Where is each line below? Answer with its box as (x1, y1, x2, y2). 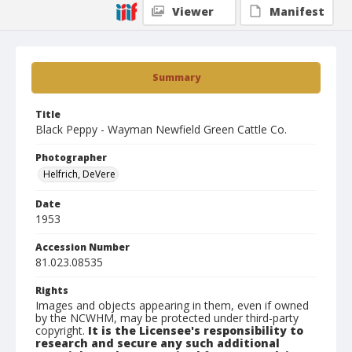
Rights (35, 284, 68, 297)
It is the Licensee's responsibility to (88, 323, 303, 338)
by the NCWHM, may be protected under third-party (35, 310, 299, 325)
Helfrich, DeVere (43, 167, 115, 181)
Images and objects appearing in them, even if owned (35, 298, 309, 313)
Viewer (172, 4, 214, 19)
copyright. (35, 323, 88, 338)
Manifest (269, 4, 324, 19)
